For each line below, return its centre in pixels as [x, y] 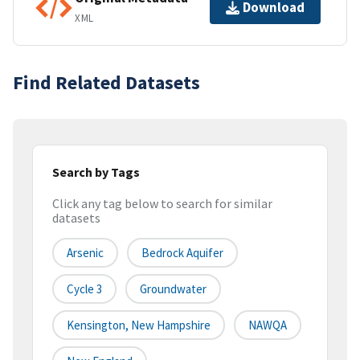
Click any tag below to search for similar [162, 204]
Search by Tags [96, 172]
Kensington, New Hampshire [139, 325]
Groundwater [173, 289]
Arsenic [85, 253]
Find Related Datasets [106, 82]
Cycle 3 [84, 289]
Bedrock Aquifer [182, 253]
